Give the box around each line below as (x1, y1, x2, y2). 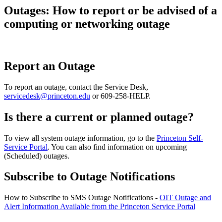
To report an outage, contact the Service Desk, (4, 82, 148, 91)
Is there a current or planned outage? (4, 110, 194, 123)
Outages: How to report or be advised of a (4, 4, 217, 17)
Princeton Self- (157, 133, 203, 142)
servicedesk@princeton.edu (4, 91, 90, 100)
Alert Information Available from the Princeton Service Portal (4, 202, 195, 211)
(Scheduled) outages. (4, 151, 69, 160)
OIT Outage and (160, 193, 211, 202)
